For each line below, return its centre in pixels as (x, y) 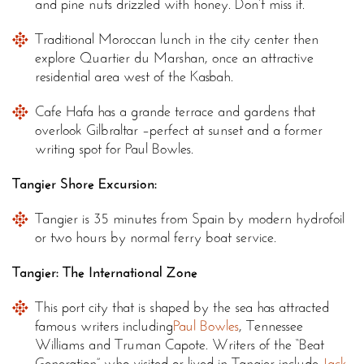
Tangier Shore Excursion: (84, 184)
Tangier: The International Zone (105, 273)
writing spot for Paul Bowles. (114, 149)
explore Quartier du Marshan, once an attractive (174, 58)
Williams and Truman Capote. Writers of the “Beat (180, 345)
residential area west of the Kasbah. (134, 77)
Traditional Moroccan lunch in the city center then (177, 39)
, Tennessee (271, 326)
